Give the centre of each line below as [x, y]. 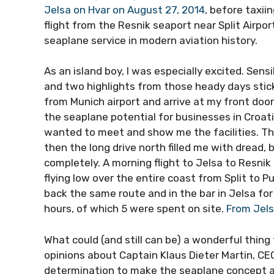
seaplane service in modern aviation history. [152, 40]
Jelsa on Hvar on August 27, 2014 [124, 9]
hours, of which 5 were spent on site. [135, 209]
